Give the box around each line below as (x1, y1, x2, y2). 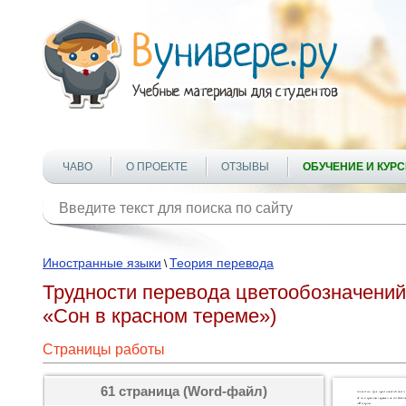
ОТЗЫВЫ (221, 160, 269, 173)
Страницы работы (43, 342, 165, 357)
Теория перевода (169, 256, 274, 270)
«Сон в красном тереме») (43, 304, 276, 327)
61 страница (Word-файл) (101, 383, 267, 399)
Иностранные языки (43, 256, 161, 270)
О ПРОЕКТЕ (126, 160, 188, 173)
